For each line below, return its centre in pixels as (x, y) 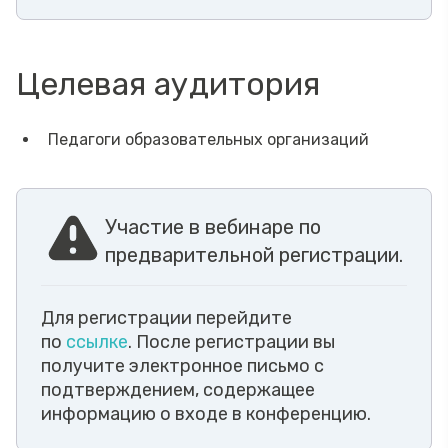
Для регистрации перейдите (166, 317)
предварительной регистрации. (254, 254)
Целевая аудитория (168, 83)
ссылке (97, 341)
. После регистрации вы (231, 341)
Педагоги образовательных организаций (208, 139)
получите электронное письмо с (182, 365)
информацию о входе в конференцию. (206, 413)
